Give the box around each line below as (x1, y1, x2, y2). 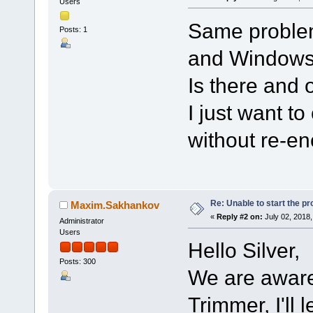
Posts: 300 (59, 257, 96, 266)
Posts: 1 (59, 25, 87, 34)
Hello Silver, (187, 238, 300, 263)
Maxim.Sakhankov (71, 199, 160, 212)
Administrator (59, 217, 104, 226)
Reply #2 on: (216, 212, 263, 221)
